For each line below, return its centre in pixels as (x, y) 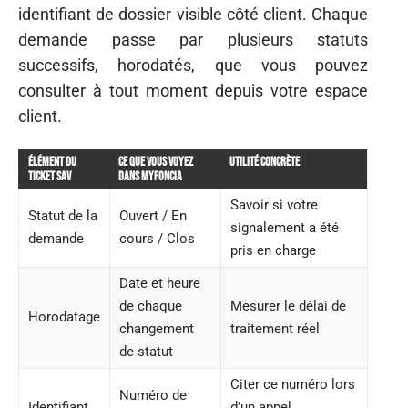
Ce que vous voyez (156, 162)
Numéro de (153, 395)
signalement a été (285, 228)
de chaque (151, 306)
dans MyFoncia (150, 176)
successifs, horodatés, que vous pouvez (193, 65)
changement (157, 329)
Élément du (52, 162)
